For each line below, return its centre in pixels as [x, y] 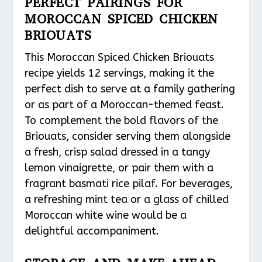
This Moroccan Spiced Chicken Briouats [120, 57]
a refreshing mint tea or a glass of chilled [127, 199]
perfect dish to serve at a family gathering [130, 89]
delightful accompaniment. [92, 231]
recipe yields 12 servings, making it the [120, 73]
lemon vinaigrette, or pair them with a [119, 168]
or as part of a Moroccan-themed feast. [125, 104]
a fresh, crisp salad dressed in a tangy [118, 152]
